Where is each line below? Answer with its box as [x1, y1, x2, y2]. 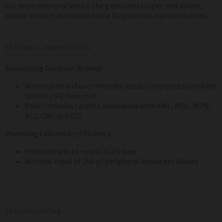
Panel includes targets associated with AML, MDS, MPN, [25, 100, 211, 111]
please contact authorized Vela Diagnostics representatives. [5, 10, 209, 20]
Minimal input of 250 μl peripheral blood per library [25, 156, 198, 166]
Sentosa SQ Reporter [25, 90, 96, 101]
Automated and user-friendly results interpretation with [25, 80, 216, 91]
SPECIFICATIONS [5, 206, 62, 216]
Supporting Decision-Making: [5, 62, 103, 73]
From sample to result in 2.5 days [25, 146, 136, 156]
